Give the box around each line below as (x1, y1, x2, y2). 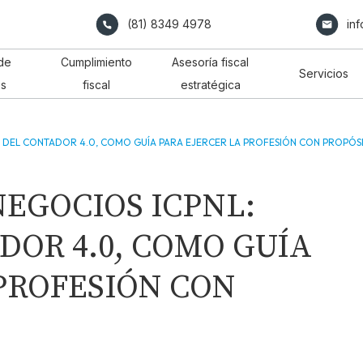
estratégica (180, 78, 241, 92)
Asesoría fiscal (172, 55, 250, 69)
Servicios (299, 66, 349, 80)
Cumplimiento (61, 55, 133, 69)
